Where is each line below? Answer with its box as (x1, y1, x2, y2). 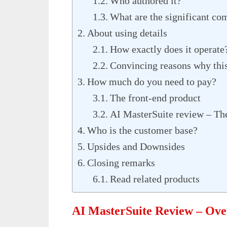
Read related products (110, 173, 200, 184)
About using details (87, 27, 167, 39)
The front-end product (110, 92, 201, 103)
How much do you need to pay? (87, 75, 216, 87)
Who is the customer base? (87, 124, 198, 136)
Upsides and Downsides (87, 140, 185, 152)
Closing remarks (87, 157, 155, 168)
